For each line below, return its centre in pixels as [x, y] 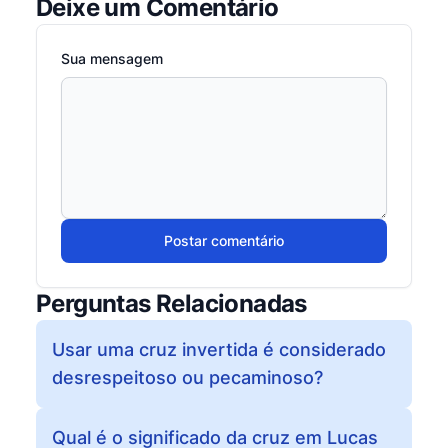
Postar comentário [224, 240]
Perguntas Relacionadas [171, 303]
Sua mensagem [112, 58]
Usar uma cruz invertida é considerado [219, 349]
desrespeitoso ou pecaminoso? [187, 377]
